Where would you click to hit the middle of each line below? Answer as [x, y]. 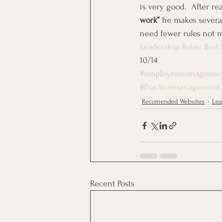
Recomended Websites [173, 101]
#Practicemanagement [180, 87]
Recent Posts [112, 184]
